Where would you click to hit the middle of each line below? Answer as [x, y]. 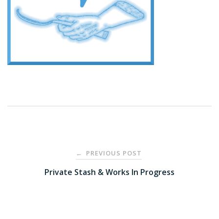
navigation [42, 176]
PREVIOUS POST [113, 153]
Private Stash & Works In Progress [109, 172]
